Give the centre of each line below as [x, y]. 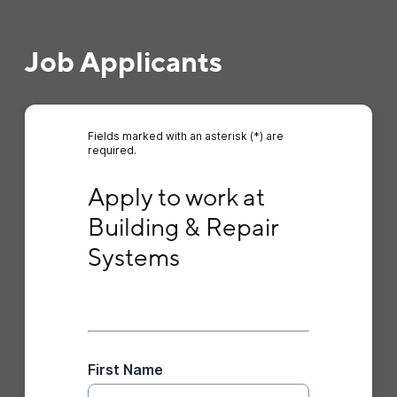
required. [112, 150]
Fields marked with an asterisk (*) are [185, 136]
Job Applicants [123, 63]
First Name [125, 370]
